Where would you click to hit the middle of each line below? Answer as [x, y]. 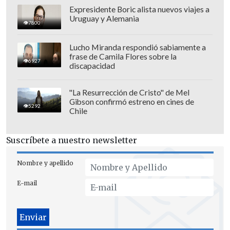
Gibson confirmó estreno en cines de [131, 101]
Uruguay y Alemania [104, 18]
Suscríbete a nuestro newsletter [72, 140]
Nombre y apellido [45, 163]
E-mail [27, 183]
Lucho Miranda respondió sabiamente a [137, 47]
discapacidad [92, 65]
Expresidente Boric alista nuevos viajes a [139, 9]
